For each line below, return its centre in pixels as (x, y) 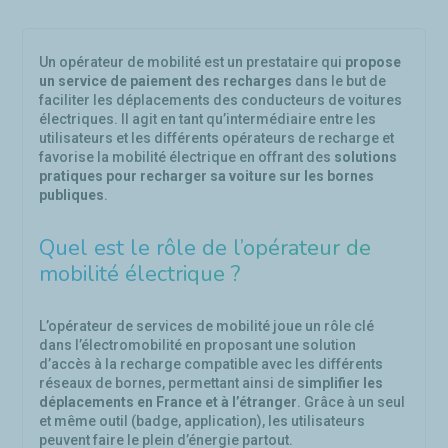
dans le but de (339, 81)
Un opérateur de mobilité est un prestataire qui (192, 62)
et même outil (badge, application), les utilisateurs (202, 421)
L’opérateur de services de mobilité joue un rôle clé (206, 326)
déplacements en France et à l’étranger (168, 402)
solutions (365, 157)
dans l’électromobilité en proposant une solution (197, 345)
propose (373, 62)
